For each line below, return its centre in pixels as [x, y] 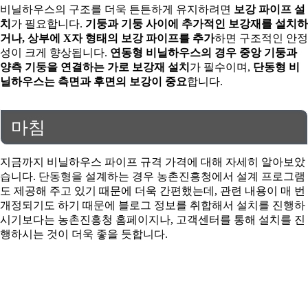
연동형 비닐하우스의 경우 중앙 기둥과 [203, 53]
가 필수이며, [221, 67]
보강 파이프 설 [269, 10]
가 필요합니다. [48, 24]
